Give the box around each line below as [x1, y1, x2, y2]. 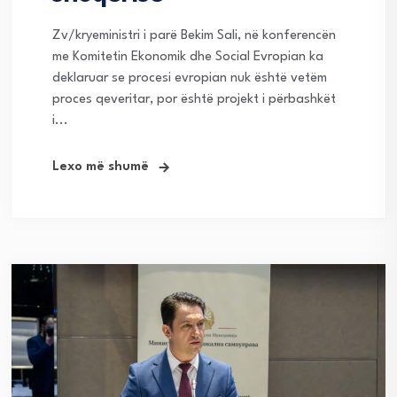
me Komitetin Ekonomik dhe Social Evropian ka [52, 51, 323, 65]
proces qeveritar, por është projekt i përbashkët [52, 93, 336, 107]
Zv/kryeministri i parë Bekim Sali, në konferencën [52, 29, 336, 43]
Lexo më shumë [52, 160, 149, 175]
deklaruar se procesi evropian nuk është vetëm [52, 72, 327, 86]
